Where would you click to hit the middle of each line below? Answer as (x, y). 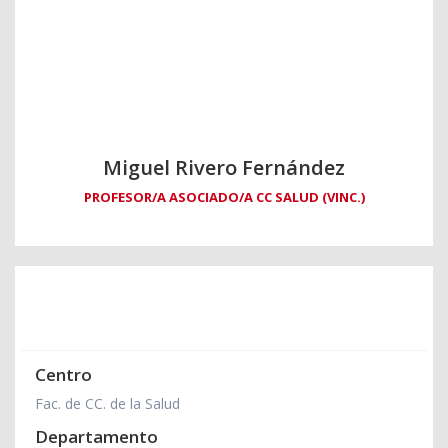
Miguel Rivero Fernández (224, 167)
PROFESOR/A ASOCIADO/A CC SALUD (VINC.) (224, 196)
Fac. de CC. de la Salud (107, 403)
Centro (63, 374)
